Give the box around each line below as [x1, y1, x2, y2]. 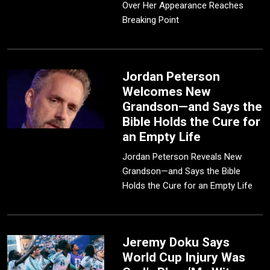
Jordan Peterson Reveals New [122, 151, 242, 163]
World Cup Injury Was [122, 250, 246, 265]
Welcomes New [122, 84, 211, 99]
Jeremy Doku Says [122, 235, 230, 250]
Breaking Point [122, 14, 180, 26]
